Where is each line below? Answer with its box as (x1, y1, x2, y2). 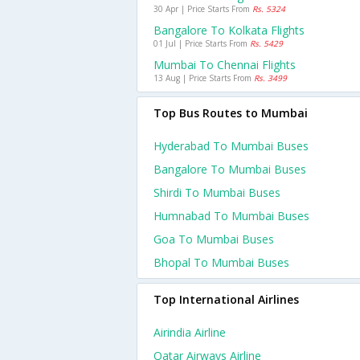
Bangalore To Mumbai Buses (153, 162, 306, 177)
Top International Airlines (153, 292, 299, 307)
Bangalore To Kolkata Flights (153, 22, 305, 38)
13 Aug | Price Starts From (153, 72, 254, 84)
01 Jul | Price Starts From (153, 38, 250, 49)
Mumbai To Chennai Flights (153, 57, 296, 72)
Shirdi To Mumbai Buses (153, 185, 280, 200)
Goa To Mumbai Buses (153, 231, 274, 247)
